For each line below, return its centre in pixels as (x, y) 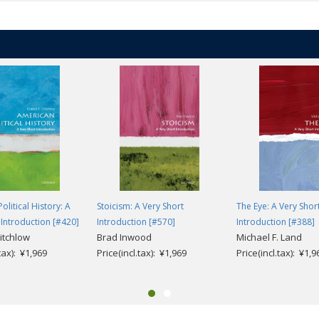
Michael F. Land (269, 237)
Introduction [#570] (136, 221)
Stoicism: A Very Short (140, 206)
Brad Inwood (124, 237)
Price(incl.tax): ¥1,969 (142, 252)
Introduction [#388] (276, 221)
